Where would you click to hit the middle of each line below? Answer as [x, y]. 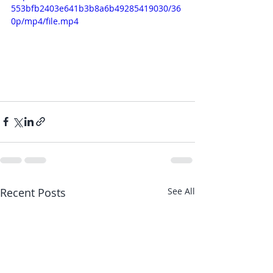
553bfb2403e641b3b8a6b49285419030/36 [96, 8]
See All [181, 191]
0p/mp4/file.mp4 [45, 21]
